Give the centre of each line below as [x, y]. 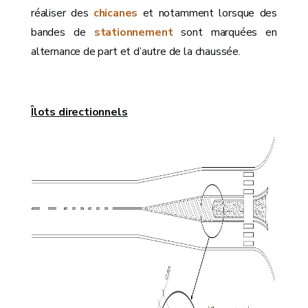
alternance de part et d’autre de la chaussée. [136, 52]
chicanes [115, 13]
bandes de [63, 33]
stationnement [137, 33]
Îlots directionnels [79, 112]
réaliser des [62, 13]
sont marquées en [229, 33]
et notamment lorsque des [207, 13]
